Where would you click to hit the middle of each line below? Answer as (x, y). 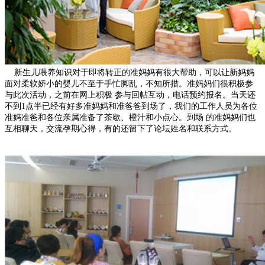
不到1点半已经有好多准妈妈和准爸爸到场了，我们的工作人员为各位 (131, 106)
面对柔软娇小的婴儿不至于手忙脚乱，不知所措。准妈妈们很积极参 (129, 83)
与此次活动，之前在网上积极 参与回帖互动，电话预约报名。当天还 (130, 95)
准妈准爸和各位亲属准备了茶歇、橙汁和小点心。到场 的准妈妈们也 (130, 117)
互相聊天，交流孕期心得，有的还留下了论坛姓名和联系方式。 (121, 128)
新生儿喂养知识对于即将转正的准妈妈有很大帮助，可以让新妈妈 (130, 72)
